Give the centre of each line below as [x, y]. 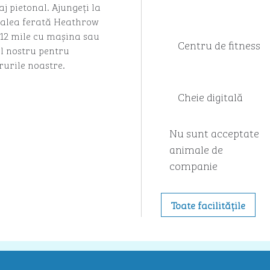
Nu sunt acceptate [214, 133]
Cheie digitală [210, 96]
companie [193, 165]
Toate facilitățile [208, 205]
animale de [196, 149]
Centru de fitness [219, 45]
